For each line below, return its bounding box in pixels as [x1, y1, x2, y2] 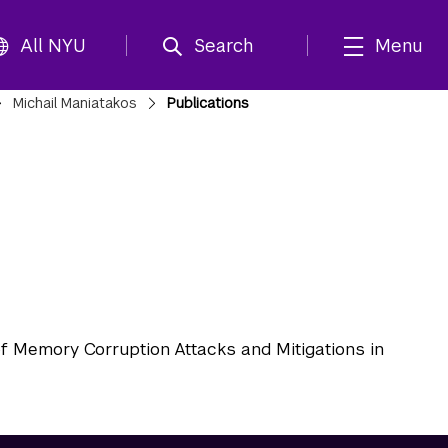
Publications [167, 94, 250, 112]
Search [194, 33, 253, 57]
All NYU [20, 33, 86, 57]
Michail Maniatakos [12, 94, 137, 112]
